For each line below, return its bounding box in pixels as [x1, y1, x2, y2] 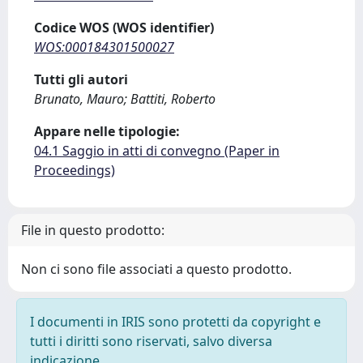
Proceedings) [34, 161, 115, 179]
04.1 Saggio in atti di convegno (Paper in [34, 142, 280, 160]
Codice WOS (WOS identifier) [34, 19, 214, 36]
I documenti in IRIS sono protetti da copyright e [30, 313, 321, 331]
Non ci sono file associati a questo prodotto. [21, 260, 292, 278]
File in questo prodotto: [21, 221, 164, 239]
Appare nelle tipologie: [34, 122, 180, 140]
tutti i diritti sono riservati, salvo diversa [30, 332, 272, 350]
